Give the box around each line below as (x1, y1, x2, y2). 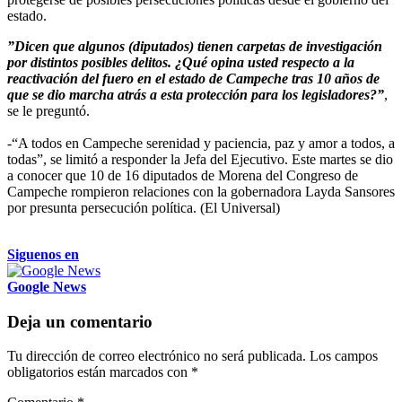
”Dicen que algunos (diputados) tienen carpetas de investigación (7, 38, 382, 54)
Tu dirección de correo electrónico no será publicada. (7, 348, 306, 364)
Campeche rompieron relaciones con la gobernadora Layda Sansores (7, 183, 395, 199)
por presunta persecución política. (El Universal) (7, 199, 280, 215)
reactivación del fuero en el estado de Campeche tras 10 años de (7, 70, 380, 86)
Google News (7, 278, 86, 294)
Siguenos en (7, 246, 79, 262)
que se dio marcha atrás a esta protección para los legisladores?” (7, 86, 384, 102)
